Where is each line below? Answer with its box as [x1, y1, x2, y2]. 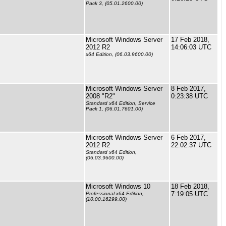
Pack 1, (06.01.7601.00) [86, 106, 143, 112]
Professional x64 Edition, [86, 191, 144, 197]
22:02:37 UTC [171, 141, 211, 149]
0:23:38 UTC [171, 92, 208, 100]
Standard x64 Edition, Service [86, 100, 155, 106]
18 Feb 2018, [171, 183, 209, 190]
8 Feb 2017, [171, 85, 206, 92]
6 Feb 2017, [171, 134, 206, 141]
